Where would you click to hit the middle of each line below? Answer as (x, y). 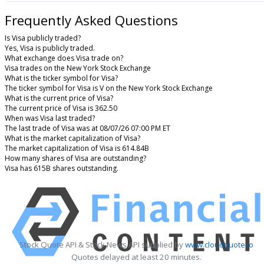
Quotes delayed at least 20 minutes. (136, 257)
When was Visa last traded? (50, 118)
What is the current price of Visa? (59, 98)
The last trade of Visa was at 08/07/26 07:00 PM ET (88, 128)
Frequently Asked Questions (91, 20)
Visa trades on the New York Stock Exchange (78, 68)
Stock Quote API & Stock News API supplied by (102, 245)
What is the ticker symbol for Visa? (61, 78)
